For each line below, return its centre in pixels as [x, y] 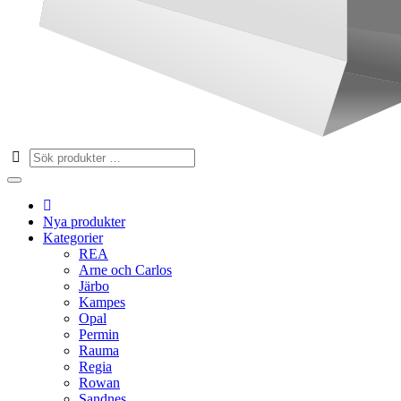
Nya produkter [84, 222]
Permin [99, 334]
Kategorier [73, 238]
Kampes [102, 302]
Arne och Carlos [125, 270]
